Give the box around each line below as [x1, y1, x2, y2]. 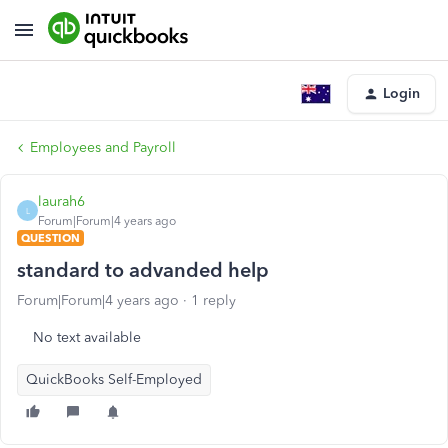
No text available [33, 329, 141, 346]
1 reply [191, 292, 236, 309]
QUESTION [21, 231, 80, 245]
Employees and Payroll [30, 139, 176, 156]
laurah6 [38, 193, 85, 210]
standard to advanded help [17, 258, 269, 282]
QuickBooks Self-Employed [26, 371, 202, 388]
